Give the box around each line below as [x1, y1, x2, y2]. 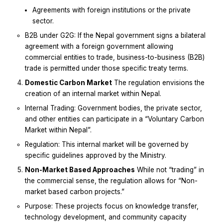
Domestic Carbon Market [25, 79, 112, 87]
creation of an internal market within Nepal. [25, 90, 161, 98]
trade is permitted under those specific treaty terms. [25, 64, 188, 73]
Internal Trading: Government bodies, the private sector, [25, 104, 202, 112]
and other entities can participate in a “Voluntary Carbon [25, 115, 204, 123]
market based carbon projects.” [25, 188, 124, 196]
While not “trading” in [135, 166, 204, 174]
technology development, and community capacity [25, 213, 187, 222]
